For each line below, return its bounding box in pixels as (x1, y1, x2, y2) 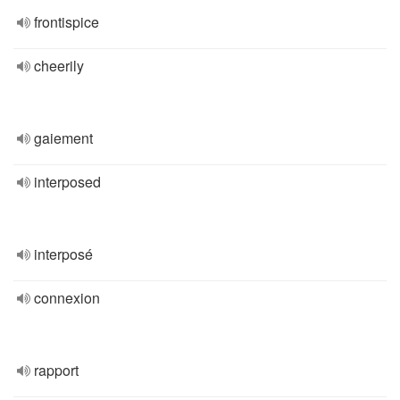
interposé (34, 244, 93, 264)
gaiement (34, 128, 93, 148)
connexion (34, 287, 100, 308)
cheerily (34, 55, 84, 76)
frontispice (34, 12, 99, 32)
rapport (34, 360, 79, 380)
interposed (34, 171, 101, 192)
